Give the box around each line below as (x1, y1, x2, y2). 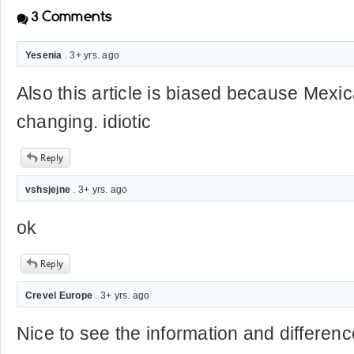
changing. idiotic (17, 111, 152, 132)
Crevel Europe (25, 290, 93, 301)
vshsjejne (25, 184, 71, 195)
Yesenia (25, 50, 65, 61)
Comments (38, 9, 112, 24)
